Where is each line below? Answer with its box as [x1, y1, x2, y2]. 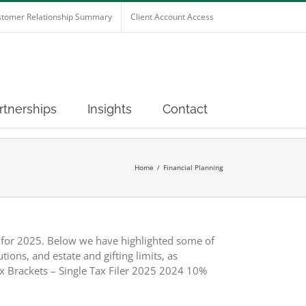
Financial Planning [163, 163, 223, 172]
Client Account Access [130, 11, 214, 23]
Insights [87, 102, 132, 116]
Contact [162, 102, 208, 116]
